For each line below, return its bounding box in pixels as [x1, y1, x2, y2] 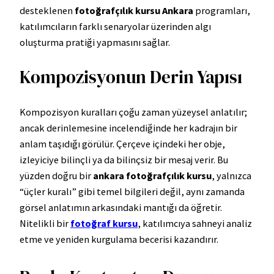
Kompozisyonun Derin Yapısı [20, 64, 242, 89]
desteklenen [20, 4, 75, 17]
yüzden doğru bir [20, 169, 93, 182]
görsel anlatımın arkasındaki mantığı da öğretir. [20, 201, 222, 213]
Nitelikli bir [20, 217, 70, 229]
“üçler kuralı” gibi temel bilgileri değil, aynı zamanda [20, 185, 245, 198]
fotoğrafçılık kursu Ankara [75, 4, 193, 17]
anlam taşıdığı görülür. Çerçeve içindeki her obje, [20, 137, 225, 150]
